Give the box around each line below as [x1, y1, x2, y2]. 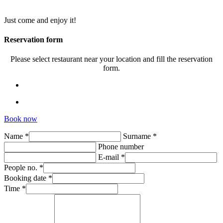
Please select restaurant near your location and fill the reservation [10, 55, 213, 64]
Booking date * [4, 174, 52, 183]
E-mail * [98, 153, 125, 162]
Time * [4, 184, 26, 193]
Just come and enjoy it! [4, 15, 76, 24]
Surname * [123, 132, 157, 141]
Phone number [98, 142, 144, 151]
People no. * [4, 163, 43, 172]
